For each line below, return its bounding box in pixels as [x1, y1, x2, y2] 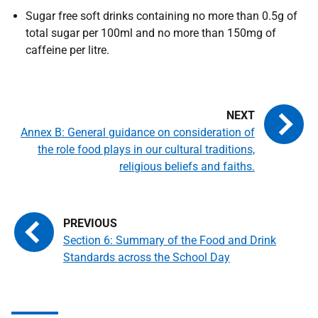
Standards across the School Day [63, 251, 230, 264]
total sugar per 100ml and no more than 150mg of [26, 26, 276, 40]
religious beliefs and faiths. [119, 160, 255, 173]
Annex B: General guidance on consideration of [21, 126, 255, 139]
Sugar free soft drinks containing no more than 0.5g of [26, 9, 297, 23]
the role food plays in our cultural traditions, [38, 143, 255, 156]
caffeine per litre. [26, 43, 109, 57]
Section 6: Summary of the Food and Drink [63, 234, 276, 247]
